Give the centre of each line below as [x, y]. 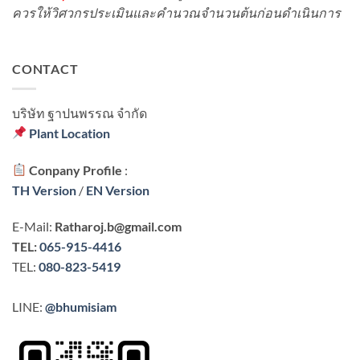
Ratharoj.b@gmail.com [118, 227]
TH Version [45, 190]
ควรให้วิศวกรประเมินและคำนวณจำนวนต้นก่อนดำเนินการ [176, 13]
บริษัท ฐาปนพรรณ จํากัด [80, 112]
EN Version [118, 190]
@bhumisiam [81, 307]
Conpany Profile [76, 170]
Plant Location [70, 133]
